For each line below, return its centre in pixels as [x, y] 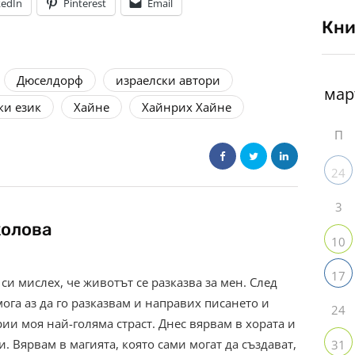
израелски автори [168, 80]
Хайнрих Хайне [187, 107]
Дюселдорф [50, 80]
